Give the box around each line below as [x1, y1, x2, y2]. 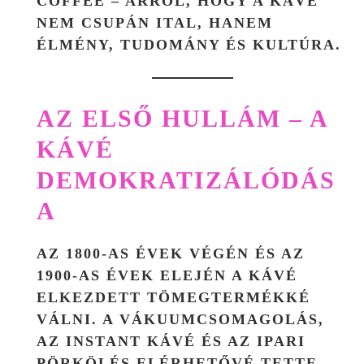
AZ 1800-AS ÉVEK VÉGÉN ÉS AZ [37, 245, 305, 262]
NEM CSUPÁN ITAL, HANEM [37, 14, 273, 31]
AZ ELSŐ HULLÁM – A [37, 104, 327, 132]
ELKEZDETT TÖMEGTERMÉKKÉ [37, 288, 310, 305]
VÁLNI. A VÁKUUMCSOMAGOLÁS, [37, 310, 324, 327]
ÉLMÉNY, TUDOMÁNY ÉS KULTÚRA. [37, 36, 341, 53]
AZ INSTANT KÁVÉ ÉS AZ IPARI [37, 332, 305, 349]
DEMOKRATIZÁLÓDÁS [37, 166, 336, 193]
